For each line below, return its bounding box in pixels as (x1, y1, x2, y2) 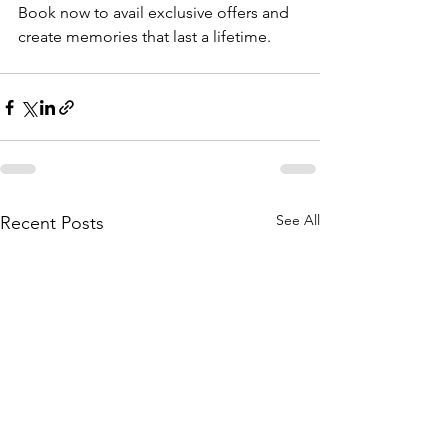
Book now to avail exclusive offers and (18, 3, 293, 23)
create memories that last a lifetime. (18, 27, 271, 47)
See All (276, 211, 320, 230)
